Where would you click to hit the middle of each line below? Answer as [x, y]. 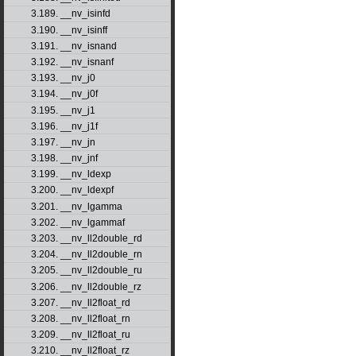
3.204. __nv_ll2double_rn [86, 255]
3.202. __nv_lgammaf [77, 222]
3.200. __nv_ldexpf [72, 190]
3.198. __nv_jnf [64, 159]
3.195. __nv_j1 [63, 110]
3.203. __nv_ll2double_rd [86, 239]
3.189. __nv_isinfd [70, 14]
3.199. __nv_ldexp [71, 174]
